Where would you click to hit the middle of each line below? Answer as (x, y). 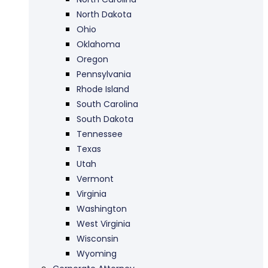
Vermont (95, 179)
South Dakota (105, 119)
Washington (102, 208)
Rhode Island (103, 89)
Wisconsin (98, 238)
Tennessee (100, 134)
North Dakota (104, 14)
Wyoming (97, 253)
